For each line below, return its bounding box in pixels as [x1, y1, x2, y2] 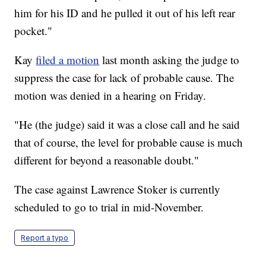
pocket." [14, 23, 53, 39]
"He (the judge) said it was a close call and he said [14, 117, 240, 132]
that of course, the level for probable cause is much [14, 135, 243, 150]
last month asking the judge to [99, 52, 240, 68]
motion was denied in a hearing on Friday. [14, 88, 207, 103]
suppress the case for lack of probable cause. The [14, 70, 235, 85]
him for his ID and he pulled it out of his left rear [14, 5, 236, 21]
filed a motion [36, 52, 100, 68]
